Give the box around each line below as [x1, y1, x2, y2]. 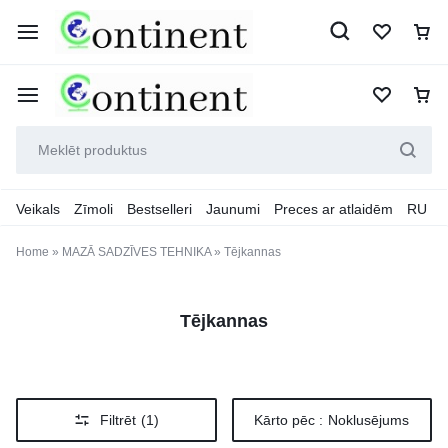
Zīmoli [74, 201, 113, 217]
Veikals [16, 201, 60, 217]
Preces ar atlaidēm [274, 201, 393, 217]
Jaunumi [206, 201, 260, 217]
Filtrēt [99, 412, 136, 428]
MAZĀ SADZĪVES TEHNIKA [62, 245, 211, 259]
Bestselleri [127, 201, 192, 217]
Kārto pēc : [254, 412, 324, 428]
